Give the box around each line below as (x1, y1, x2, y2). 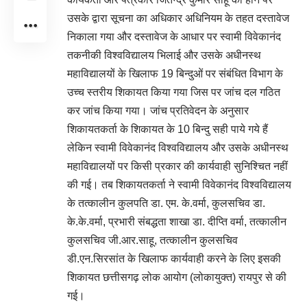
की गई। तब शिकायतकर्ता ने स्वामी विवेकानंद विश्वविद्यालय (67, 178, 291, 191)
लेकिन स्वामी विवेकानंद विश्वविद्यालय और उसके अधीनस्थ (67, 141, 288, 153)
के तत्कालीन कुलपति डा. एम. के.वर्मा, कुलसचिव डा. (67, 197, 265, 209)
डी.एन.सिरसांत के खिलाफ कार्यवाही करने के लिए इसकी (67, 252, 281, 265)
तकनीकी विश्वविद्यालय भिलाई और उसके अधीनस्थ (67, 49, 261, 61)
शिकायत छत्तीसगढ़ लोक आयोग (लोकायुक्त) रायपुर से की (67, 271, 286, 283)
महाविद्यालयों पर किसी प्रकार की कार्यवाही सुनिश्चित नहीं (67, 160, 288, 172)
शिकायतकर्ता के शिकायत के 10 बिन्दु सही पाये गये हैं (67, 123, 268, 135)
